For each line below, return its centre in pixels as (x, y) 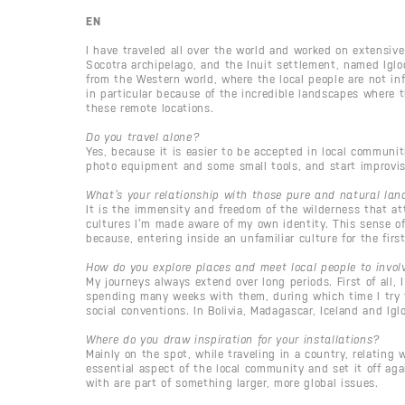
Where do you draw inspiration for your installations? (233, 339)
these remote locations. (150, 108)
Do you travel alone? (143, 137)
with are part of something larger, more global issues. (232, 382)
